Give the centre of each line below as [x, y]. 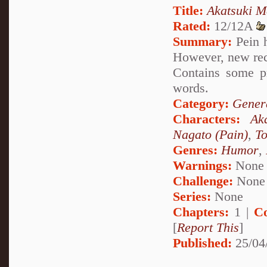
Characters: [207, 119]
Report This [208, 228]
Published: [202, 243]
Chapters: [201, 212]
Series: [192, 197]
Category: [201, 104]
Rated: [192, 26]
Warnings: [204, 166]
